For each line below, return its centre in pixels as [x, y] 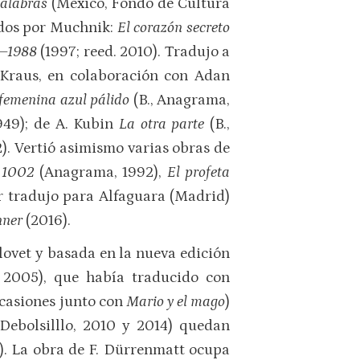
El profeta [198, 172]
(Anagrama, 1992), [100, 172]
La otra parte [162, 124]
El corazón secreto [173, 27]
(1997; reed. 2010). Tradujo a [135, 51]
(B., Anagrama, [180, 100]
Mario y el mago [176, 302]
